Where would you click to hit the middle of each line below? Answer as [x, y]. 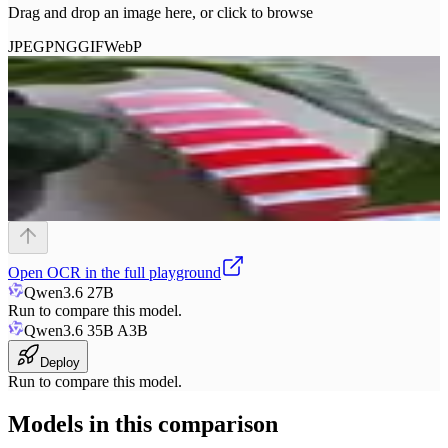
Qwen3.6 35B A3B [86, 331]
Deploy [60, 363]
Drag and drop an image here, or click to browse [160, 13]
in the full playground [151, 273]
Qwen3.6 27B [69, 293]
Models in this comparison [143, 424]
